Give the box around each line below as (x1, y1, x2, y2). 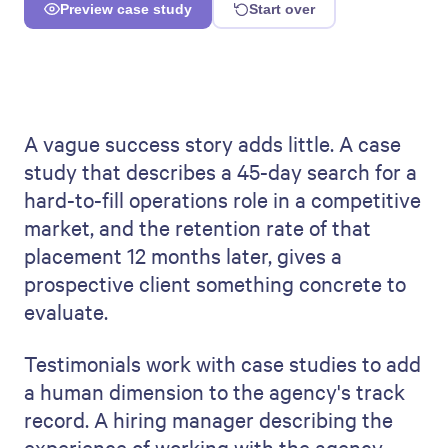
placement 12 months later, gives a (24, 241, 342, 270)
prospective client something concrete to (24, 269, 406, 298)
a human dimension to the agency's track (24, 377, 405, 406)
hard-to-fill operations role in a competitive (24, 185, 421, 214)
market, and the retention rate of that (24, 213, 371, 242)
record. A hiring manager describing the (24, 405, 393, 434)
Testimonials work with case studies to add (24, 349, 421, 378)
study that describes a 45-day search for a (24, 157, 417, 186)
